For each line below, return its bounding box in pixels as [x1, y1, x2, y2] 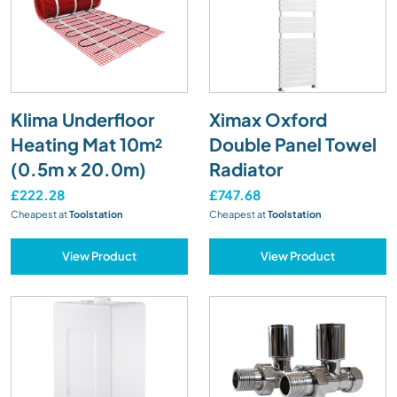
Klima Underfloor [11, 107, 154, 130]
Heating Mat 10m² [11, 132, 162, 155]
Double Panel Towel [209, 132, 377, 155]
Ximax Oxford [209, 107, 327, 130]
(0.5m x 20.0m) [11, 157, 146, 180]
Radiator [209, 157, 283, 180]
